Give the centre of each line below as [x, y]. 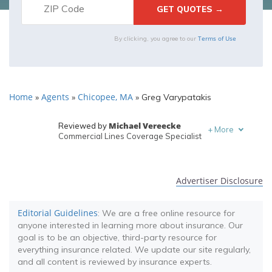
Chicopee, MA [105, 97]
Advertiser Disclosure [219, 181]
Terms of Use [217, 38]
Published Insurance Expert [109, 162]
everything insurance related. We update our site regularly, [134, 250]
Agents [55, 97]
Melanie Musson [131, 152]
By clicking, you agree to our [156, 39]
